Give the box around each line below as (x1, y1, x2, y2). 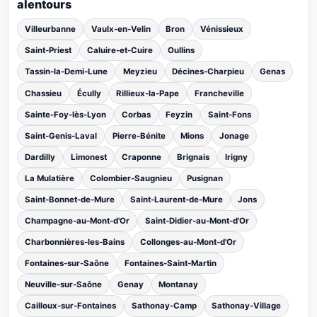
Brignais (176, 151, 209, 162)
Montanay (158, 279, 199, 290)
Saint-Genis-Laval (25, 130, 98, 141)
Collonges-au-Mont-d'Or (139, 237, 236, 248)
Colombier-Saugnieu (89, 173, 172, 183)
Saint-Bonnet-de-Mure (25, 195, 115, 204)
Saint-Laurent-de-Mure (129, 195, 223, 204)
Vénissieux (200, 24, 243, 35)
